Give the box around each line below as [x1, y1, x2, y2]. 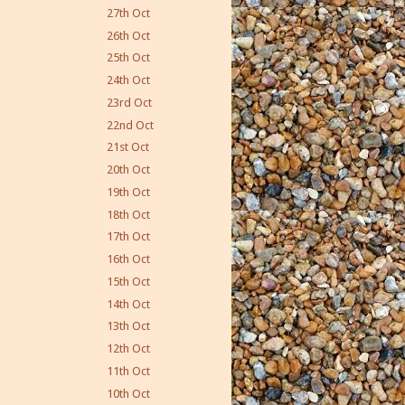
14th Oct [107, 297, 151, 311]
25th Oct [107, 51, 151, 65]
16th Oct [107, 252, 151, 267]
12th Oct [107, 342, 151, 356]
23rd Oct [107, 95, 153, 109]
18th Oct [107, 207, 151, 221]
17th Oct [107, 230, 151, 244]
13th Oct [107, 319, 151, 334]
